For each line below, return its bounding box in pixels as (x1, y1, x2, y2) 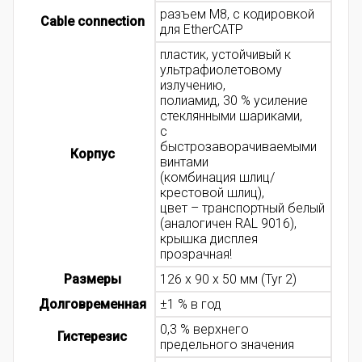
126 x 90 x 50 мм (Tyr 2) (160, 271, 297, 288)
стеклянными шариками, (160, 108, 302, 124)
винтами (160, 154, 208, 170)
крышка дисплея (160, 231, 258, 247)
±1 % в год (160, 297, 221, 313)
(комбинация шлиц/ (160, 170, 275, 186)
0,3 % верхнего (160, 322, 249, 338)
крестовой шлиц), (160, 185, 264, 201)
